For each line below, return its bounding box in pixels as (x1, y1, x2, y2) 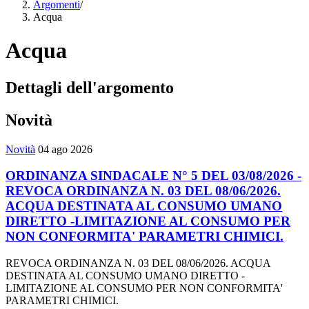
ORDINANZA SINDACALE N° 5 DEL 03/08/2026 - (6, 168, 301, 183)
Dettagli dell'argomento (6, 78, 174, 97)
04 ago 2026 (38, 143, 92, 155)
